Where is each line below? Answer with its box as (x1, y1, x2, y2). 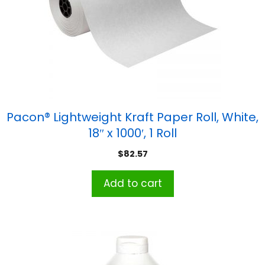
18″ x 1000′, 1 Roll (88, 124, 177, 141)
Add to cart (103, 176, 162, 190)
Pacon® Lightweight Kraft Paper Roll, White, (7, 108, 258, 125)
